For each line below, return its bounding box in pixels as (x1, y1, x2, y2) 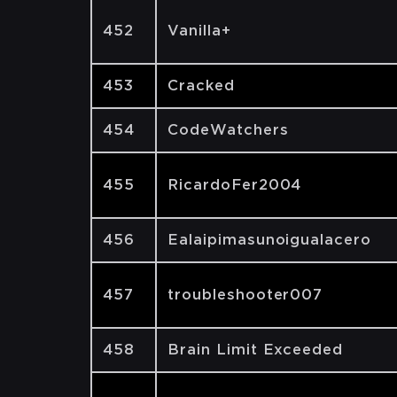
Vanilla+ (167, 22, 231, 39)
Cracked (167, 77, 235, 94)
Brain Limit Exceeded (167, 341, 344, 358)
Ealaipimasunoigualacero (167, 231, 372, 248)
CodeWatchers (167, 121, 289, 138)
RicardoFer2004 (167, 176, 302, 193)
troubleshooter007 (167, 286, 323, 303)
